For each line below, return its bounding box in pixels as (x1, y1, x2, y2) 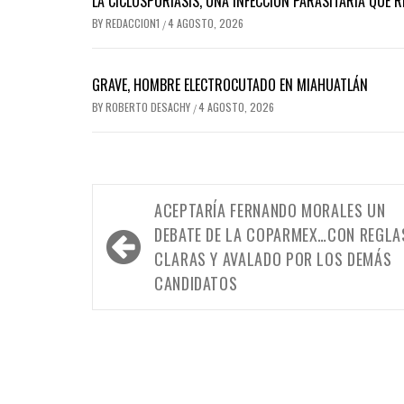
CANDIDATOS (154, 271, 238, 295)
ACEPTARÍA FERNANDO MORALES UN (154, 197, 386, 222)
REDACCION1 (106, 14, 162, 31)
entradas (101, 246, 186, 288)
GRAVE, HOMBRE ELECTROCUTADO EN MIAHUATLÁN (92, 73, 368, 96)
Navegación (101, 187, 213, 228)
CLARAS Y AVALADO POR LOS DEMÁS (154, 246, 392, 271)
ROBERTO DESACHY (106, 98, 193, 115)
